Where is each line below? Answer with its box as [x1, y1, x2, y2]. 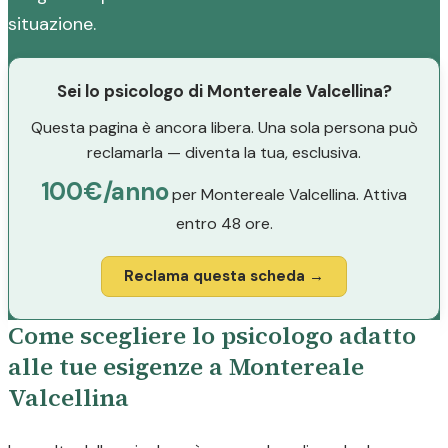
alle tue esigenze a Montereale [8, 350, 364, 383]
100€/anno [40, 176, 169, 207]
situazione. [8, 12, 96, 36]
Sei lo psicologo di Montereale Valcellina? [56, 80, 392, 102]
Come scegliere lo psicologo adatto [8, 319, 416, 352]
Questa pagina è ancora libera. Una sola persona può [30, 117, 418, 138]
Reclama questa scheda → [124, 266, 324, 286]
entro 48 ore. [175, 213, 273, 234]
